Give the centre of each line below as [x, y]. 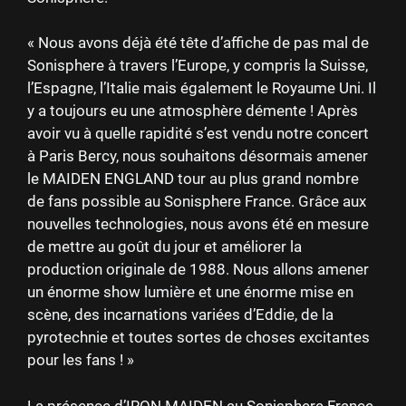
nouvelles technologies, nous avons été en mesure [198, 224]
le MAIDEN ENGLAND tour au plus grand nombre [193, 179]
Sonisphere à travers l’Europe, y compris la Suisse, [198, 66]
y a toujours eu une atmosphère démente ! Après [193, 111]
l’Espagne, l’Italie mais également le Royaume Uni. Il [202, 88]
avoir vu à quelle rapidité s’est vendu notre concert [198, 134]
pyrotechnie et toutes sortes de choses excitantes [198, 338]
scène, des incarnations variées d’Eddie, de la [180, 315]
